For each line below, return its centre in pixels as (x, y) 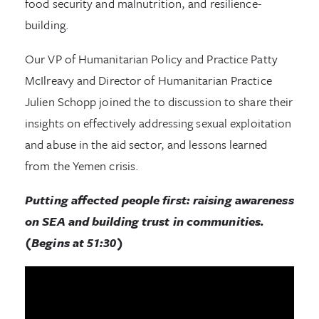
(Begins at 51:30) (74, 242)
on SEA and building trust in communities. (145, 221)
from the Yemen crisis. (82, 165)
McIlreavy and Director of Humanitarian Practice (148, 80)
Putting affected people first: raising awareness (159, 199)
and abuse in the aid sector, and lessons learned (146, 144)
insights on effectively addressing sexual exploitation (158, 122)
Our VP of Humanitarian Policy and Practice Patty (151, 58)
